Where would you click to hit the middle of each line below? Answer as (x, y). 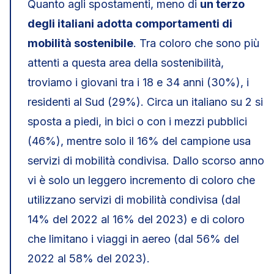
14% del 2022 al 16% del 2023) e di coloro (136, 219)
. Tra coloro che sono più (196, 43)
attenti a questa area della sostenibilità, (126, 63)
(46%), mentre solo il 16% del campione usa (139, 141)
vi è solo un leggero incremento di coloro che (141, 180)
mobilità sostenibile (80, 43)
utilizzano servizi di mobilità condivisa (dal (134, 200)
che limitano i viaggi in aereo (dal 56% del (133, 239)
